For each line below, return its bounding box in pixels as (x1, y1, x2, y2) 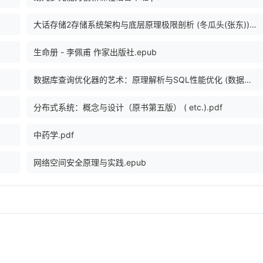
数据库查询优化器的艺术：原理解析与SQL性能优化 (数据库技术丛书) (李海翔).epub (244, 75, 251, 85)
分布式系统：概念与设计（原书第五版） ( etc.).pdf (33, 102, 222, 113)
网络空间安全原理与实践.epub (33, 157, 146, 168)
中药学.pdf (33, 130, 74, 140)
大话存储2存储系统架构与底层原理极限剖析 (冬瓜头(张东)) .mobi (249, 19, 257, 30)
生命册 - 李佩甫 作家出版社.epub (33, 47, 157, 58)
